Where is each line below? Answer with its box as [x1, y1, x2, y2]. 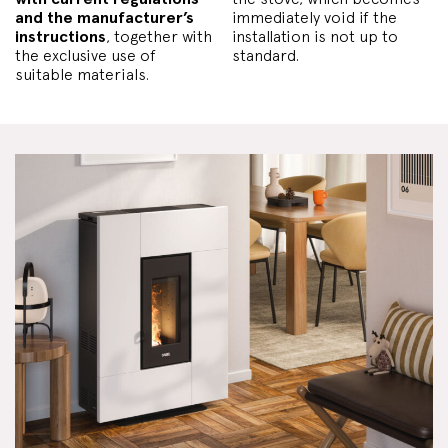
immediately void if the [232, 7, 397, 27]
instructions [15, 26, 106, 46]
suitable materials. [15, 64, 149, 84]
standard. [232, 45, 299, 65]
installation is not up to [232, 26, 398, 46]
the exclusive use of [15, 45, 156, 65]
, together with [106, 26, 212, 46]
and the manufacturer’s [15, 7, 194, 27]
